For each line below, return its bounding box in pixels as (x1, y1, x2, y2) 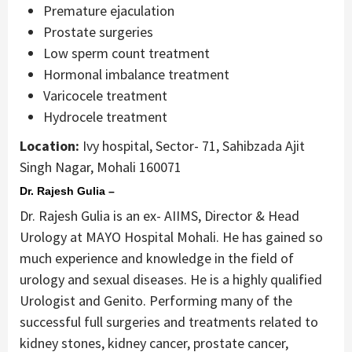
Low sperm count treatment (43, 44, 210, 63)
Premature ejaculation (43, 2, 174, 20)
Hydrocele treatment (43, 108, 167, 126)
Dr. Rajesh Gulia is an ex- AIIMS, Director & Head (20, 207, 299, 225)
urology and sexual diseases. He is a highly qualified (20, 270, 322, 289)
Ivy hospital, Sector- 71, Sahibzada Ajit (79, 137, 305, 156)
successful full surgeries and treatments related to (20, 313, 318, 332)
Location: (20, 137, 79, 156)
